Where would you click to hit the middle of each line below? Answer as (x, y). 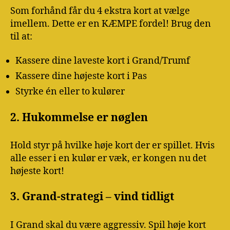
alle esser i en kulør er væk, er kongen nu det (108, 158)
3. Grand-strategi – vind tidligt (92, 197)
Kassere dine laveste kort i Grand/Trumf (103, 61)
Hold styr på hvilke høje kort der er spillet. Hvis (112, 145)
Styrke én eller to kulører (70, 92)
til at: (21, 36)
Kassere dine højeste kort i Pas (81, 76)
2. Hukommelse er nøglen (79, 118)
